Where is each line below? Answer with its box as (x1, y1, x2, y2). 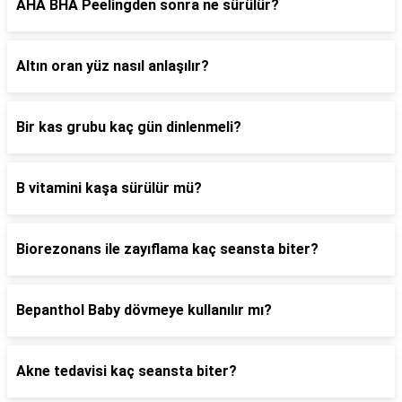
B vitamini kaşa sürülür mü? (16, 179, 202, 197)
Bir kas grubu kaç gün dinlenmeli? (16, 118, 241, 135)
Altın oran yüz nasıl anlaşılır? (16, 57, 209, 74)
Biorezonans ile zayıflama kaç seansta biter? (16, 240, 319, 258)
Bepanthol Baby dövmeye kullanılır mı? (16, 301, 272, 319)
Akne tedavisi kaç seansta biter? (16, 363, 237, 380)
